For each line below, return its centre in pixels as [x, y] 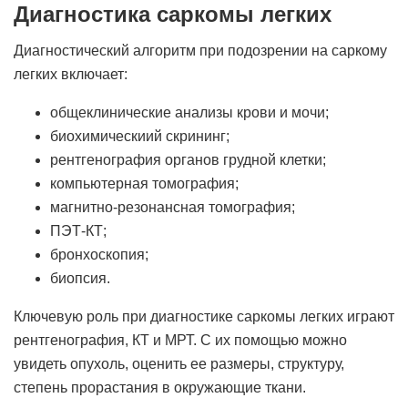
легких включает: [71, 74]
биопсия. [80, 278]
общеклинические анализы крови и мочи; [189, 112]
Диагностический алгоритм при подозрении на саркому [200, 51]
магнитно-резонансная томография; [173, 207]
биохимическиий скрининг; [140, 136]
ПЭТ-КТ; [78, 231]
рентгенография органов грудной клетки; [188, 160]
